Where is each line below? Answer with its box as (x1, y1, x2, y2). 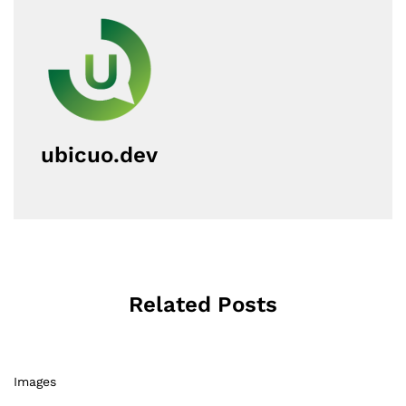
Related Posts (129, 291, 277, 317)
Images (14, 373, 56, 389)
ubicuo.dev (41, 141, 158, 168)
